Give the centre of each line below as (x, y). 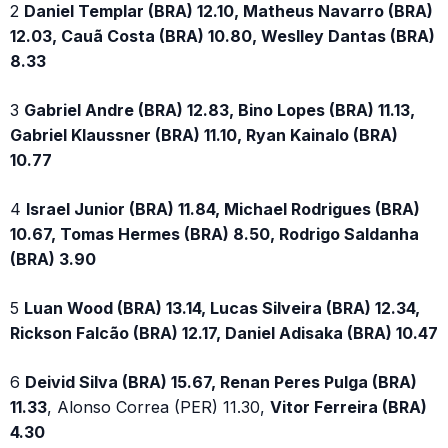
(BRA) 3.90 (53, 258)
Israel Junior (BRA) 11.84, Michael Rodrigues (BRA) (223, 208)
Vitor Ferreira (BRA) (348, 406)
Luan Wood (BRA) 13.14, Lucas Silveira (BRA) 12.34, (222, 307)
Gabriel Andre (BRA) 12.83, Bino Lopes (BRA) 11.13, (219, 109)
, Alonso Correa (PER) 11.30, (158, 406)
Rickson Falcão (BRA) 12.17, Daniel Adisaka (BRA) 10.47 (224, 332)
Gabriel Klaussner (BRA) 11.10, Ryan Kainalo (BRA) (204, 134)
